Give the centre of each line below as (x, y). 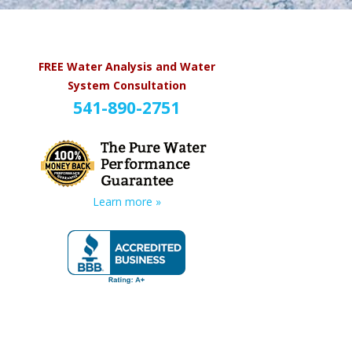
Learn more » (126, 202)
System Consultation (126, 85)
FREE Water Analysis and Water (126, 66)
